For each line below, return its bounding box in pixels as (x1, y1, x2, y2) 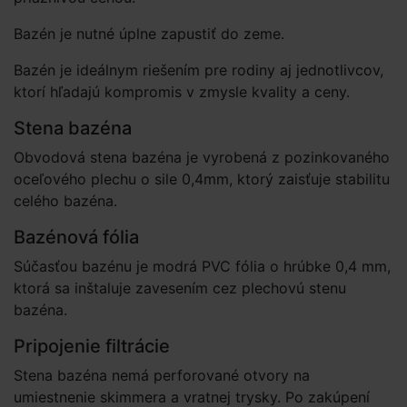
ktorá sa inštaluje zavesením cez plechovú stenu (14, 279, 346, 297)
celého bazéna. (14, 192, 117, 210)
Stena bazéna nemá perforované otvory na (14, 366, 310, 384)
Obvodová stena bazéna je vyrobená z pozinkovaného (14, 148, 390, 166)
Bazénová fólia (14, 226, 139, 248)
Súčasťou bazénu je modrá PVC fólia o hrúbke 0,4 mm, (14, 257, 391, 275)
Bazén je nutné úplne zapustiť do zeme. (14, 25, 284, 43)
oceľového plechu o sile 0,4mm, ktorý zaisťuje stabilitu (14, 170, 390, 188)
